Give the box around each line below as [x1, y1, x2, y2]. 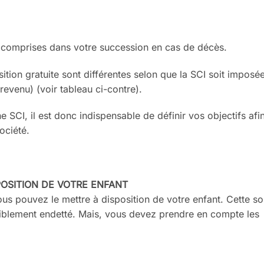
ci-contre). [95, 82, 142, 95]
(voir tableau [37, 82, 95, 95]
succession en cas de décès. [100, 41, 227, 53]
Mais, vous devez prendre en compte [78, 208, 247, 220]
